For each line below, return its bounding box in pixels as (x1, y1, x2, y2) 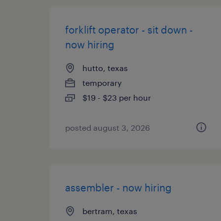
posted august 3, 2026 (65, 123, 150, 132)
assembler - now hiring (65, 182, 172, 193)
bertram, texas (82, 206, 137, 216)
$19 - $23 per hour (82, 93, 151, 102)
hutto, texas (82, 63, 128, 73)
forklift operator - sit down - (65, 24, 193, 36)
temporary (82, 78, 122, 87)
